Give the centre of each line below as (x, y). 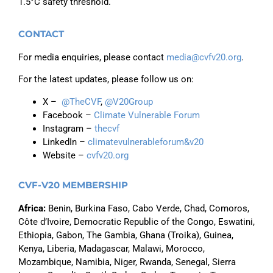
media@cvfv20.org (204, 57)
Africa (31, 208)
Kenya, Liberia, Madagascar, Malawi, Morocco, (112, 248)
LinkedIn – (65, 142)
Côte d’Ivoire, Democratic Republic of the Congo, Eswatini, (136, 222)
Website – (65, 155)
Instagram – (67, 128)
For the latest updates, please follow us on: (106, 80)
